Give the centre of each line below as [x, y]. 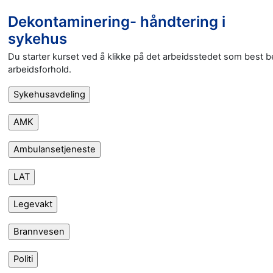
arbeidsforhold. [40, 69]
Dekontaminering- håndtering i [117, 21]
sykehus [37, 38]
